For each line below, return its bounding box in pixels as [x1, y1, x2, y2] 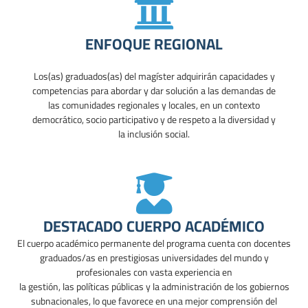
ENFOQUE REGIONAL [85, 30, 223, 59]
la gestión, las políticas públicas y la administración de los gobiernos [19, 278, 289, 296]
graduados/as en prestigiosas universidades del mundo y [39, 249, 269, 267]
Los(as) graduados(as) [33, 67, 122, 86]
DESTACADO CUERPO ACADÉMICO [43, 212, 265, 241]
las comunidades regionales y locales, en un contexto [48, 96, 260, 115]
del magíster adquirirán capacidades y [122, 67, 275, 86]
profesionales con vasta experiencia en [76, 263, 232, 282]
